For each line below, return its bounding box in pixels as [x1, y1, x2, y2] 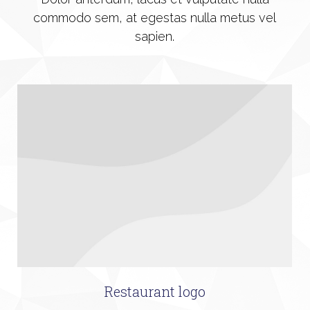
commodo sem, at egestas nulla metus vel [33, 10, 276, 26]
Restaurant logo [104, 282, 206, 301]
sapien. [135, 29, 174, 44]
